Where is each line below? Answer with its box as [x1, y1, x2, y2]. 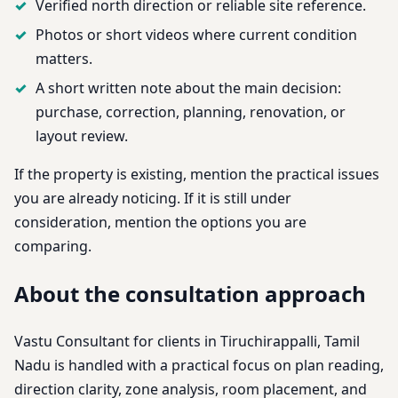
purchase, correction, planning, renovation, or [36, 101, 346, 122]
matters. [36, 48, 92, 68]
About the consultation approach [14, 278, 366, 308]
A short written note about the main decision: [36, 77, 341, 98]
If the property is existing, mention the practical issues [14, 163, 379, 184]
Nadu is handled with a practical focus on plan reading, [14, 354, 384, 375]
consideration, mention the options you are [14, 211, 306, 232]
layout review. [36, 125, 128, 146]
